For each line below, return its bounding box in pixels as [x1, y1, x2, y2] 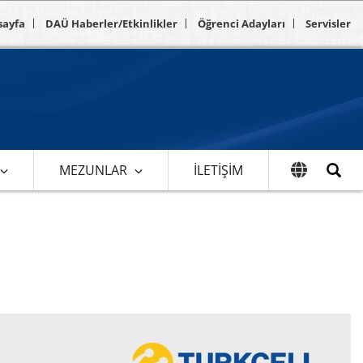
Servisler [305, 16, 351, 31]
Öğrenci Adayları [198, 16, 285, 31]
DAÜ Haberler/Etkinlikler [45, 16, 177, 31]
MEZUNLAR [58, 160, 127, 179]
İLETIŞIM [193, 160, 243, 179]
